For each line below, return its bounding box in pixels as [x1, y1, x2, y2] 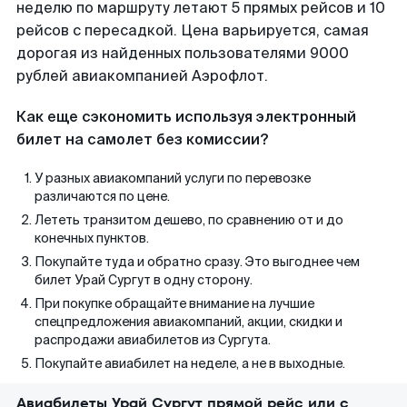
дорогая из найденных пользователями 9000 [16, 44, 349, 63]
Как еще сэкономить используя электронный [16, 107, 356, 126]
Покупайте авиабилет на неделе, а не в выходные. [35, 355, 345, 372]
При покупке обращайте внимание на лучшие [35, 295, 314, 312]
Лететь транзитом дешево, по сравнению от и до [35, 212, 343, 228]
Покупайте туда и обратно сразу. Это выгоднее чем [35, 253, 360, 270]
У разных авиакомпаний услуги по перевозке [35, 170, 311, 186]
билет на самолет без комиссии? [16, 130, 268, 149]
